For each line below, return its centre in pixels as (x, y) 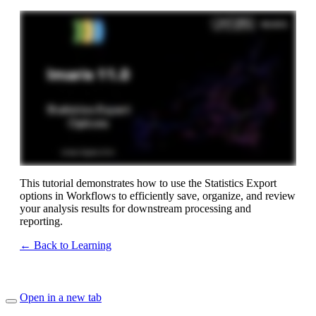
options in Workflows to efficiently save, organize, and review (158, 196)
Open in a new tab (61, 298)
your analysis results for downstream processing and (135, 209)
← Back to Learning (66, 245)
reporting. (41, 221)
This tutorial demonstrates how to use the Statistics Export (148, 183)
